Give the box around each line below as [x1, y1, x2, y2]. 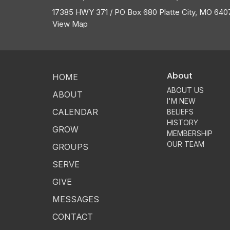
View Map [52, 19, 88, 29]
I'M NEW [167, 96, 196, 105]
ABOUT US [167, 85, 204, 94]
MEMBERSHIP [167, 128, 213, 138]
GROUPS [52, 142, 88, 152]
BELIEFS [167, 107, 194, 116]
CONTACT [52, 212, 93, 222]
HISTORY [167, 118, 199, 127]
